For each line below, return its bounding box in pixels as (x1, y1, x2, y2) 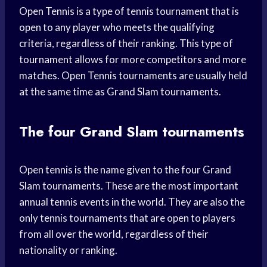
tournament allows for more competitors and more (19, 53, 246, 66)
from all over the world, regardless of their (19, 228, 209, 241)
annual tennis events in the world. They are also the (19, 195, 245, 209)
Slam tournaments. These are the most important (19, 179, 238, 193)
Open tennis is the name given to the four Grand (19, 163, 231, 176)
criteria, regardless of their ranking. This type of (19, 37, 233, 50)
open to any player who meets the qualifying (19, 21, 215, 34)
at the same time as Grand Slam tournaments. (19, 85, 221, 98)
